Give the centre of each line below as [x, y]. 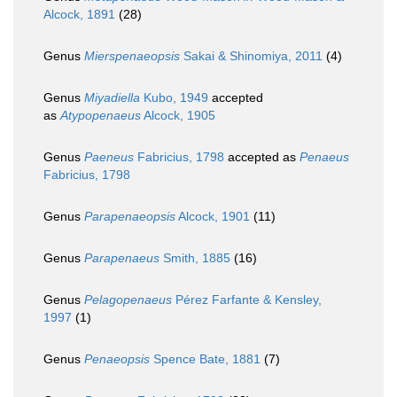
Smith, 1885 [195, 258]
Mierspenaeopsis [132, 56]
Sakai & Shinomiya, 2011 [251, 56]
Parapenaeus [122, 258]
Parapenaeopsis [130, 217]
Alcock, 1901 [213, 217]
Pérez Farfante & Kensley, [247, 300]
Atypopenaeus [101, 116]
